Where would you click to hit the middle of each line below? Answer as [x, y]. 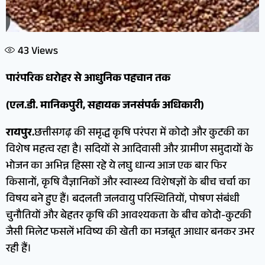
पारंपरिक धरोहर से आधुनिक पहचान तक [88, 80]
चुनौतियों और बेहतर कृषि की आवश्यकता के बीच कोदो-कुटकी [129, 217]
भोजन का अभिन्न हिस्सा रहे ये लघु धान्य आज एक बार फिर [116, 167]
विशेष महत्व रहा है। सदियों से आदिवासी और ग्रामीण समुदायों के [130, 151]
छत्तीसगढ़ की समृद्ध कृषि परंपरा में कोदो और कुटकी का [142, 134]
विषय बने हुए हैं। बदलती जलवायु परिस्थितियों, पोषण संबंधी [123, 200]
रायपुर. [20, 134]
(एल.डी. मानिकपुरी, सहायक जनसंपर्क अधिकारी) [105, 107]
